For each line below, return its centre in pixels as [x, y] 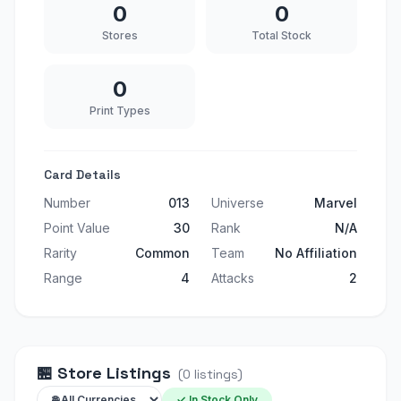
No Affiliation [316, 253]
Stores [119, 35]
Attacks [233, 278]
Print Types [119, 111]
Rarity [60, 253]
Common [162, 253]
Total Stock [282, 35]
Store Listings [112, 373]
